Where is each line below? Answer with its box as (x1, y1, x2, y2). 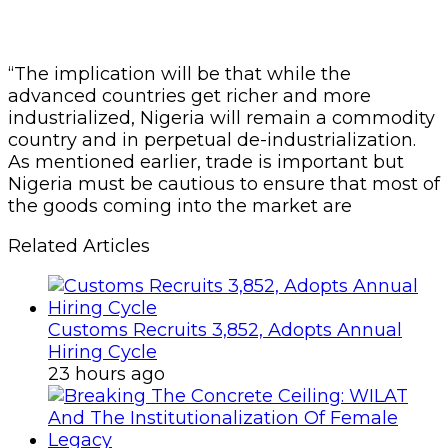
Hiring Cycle (48, 340, 157, 363)
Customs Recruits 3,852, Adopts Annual (48, 318, 402, 341)
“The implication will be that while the (8, 62, 351, 85)
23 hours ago (48, 362, 165, 385)
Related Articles (8, 234, 150, 257)
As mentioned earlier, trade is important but (8, 150, 404, 173)
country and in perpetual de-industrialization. (8, 128, 416, 151)
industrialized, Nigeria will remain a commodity (8, 106, 435, 129)
